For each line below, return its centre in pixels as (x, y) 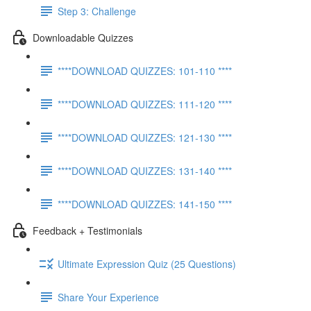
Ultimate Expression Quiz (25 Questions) (147, 263)
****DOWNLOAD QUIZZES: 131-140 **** (145, 170)
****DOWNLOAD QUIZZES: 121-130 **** (145, 137)
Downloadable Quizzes (83, 37)
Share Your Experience (108, 297)
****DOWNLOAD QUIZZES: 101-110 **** (145, 70)
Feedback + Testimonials (87, 230)
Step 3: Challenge (97, 11)
